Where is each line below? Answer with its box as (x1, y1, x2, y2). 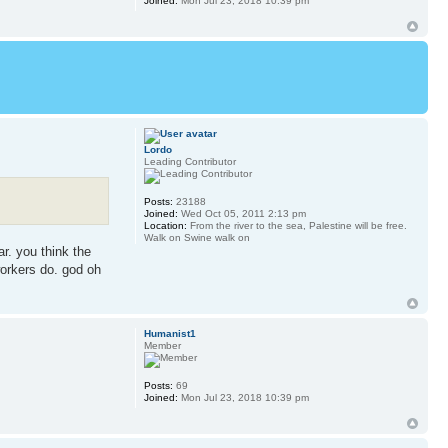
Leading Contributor (143, 156, 236, 167)
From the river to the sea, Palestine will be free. (186, 220, 407, 231)
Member (143, 339, 181, 351)
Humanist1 (143, 327, 196, 339)
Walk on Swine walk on (143, 232, 250, 243)
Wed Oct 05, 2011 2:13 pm (177, 208, 306, 219)
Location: (143, 220, 187, 231)
